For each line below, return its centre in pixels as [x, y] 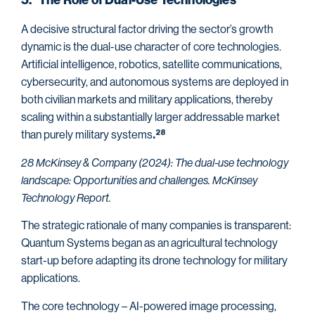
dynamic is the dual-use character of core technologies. [151, 47]
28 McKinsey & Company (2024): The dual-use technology [155, 162]
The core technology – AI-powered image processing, [149, 306]
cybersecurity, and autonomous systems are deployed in [155, 82]
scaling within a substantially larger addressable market [150, 117]
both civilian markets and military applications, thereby [147, 100]
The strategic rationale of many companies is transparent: [156, 226]
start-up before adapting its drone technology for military [154, 261]
